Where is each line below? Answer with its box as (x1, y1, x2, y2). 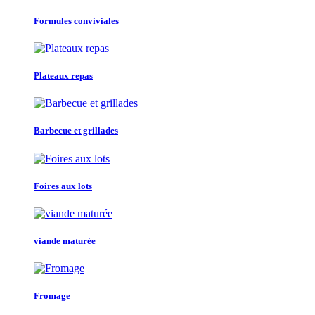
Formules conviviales (34, 15, 119, 26)
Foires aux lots (34, 180, 92, 191)
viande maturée (34, 236, 96, 247)
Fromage (34, 290, 70, 302)
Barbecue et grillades (34, 125, 118, 136)
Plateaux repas (34, 70, 93, 82)
